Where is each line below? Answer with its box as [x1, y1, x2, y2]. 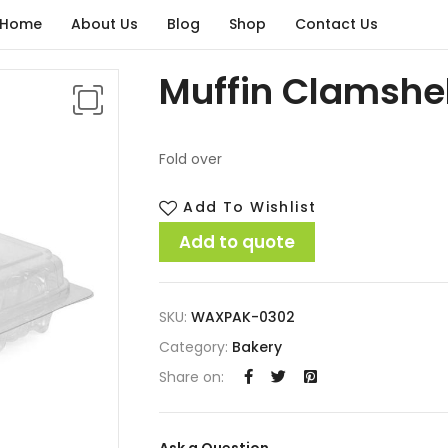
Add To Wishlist [183, 196, 317, 217]
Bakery [232, 336, 282, 357]
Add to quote [179, 229, 295, 254]
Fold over [159, 148, 222, 169]
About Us [71, 13, 138, 34]
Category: [159, 336, 232, 357]
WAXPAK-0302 [191, 306, 295, 327]
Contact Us [295, 13, 378, 34]
